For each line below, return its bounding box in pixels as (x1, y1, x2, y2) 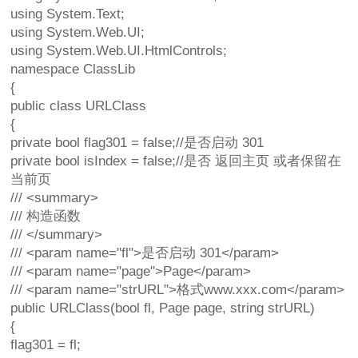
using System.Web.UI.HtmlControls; (10, 43, 228, 59)
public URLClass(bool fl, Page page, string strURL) (10, 300, 316, 316)
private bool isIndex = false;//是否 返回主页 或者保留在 (10, 153, 342, 169)
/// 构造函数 (10, 209, 82, 225)
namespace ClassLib (10, 62, 136, 78)
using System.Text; (10, 6, 125, 22)
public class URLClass (10, 98, 147, 114)
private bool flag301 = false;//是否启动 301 (10, 135, 265, 151)
